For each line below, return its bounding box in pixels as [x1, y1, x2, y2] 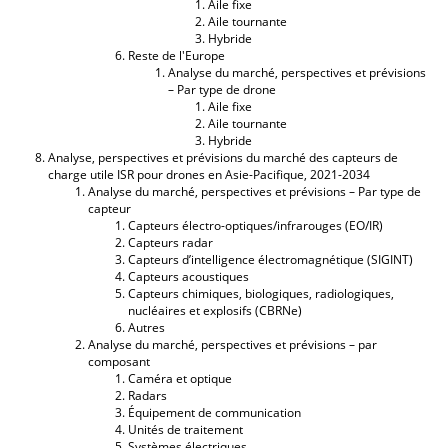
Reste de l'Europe [128, 46, 225, 64]
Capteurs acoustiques [128, 267, 249, 285]
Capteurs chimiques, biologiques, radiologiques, [128, 284, 394, 302]
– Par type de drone [168, 80, 276, 98]
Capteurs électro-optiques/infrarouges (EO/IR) [128, 216, 383, 234]
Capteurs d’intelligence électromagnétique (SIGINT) [128, 250, 413, 268]
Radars [128, 386, 167, 404]
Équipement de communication [128, 403, 301, 421]
